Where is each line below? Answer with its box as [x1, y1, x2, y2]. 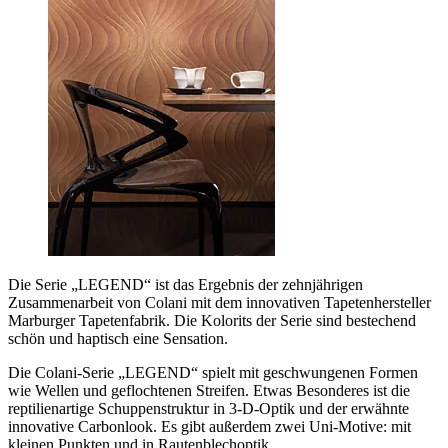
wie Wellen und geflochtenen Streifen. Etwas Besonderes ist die [8, 381, 410, 399]
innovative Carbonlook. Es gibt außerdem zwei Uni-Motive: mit [8, 417, 411, 435]
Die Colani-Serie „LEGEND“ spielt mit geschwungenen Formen [8, 363, 418, 381]
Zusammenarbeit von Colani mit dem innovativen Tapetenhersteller [8, 293, 431, 311]
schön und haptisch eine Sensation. [8, 329, 228, 347]
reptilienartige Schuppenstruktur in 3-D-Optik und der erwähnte [8, 399, 409, 417]
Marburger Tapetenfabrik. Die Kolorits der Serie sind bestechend [8, 311, 416, 329]
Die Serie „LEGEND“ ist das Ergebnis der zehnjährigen [8, 275, 363, 293]
